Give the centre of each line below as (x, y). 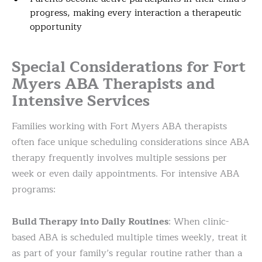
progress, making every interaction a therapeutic (136, 13)
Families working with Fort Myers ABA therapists (119, 127)
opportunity (56, 27)
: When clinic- (199, 222)
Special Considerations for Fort (129, 67)
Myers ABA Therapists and (113, 84)
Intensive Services (81, 101)
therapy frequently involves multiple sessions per (119, 158)
